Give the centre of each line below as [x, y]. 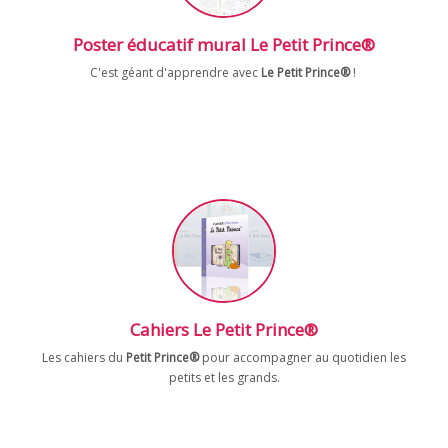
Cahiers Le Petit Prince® [224, 329]
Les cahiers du [84, 357]
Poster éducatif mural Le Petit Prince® [224, 44]
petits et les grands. [224, 377]
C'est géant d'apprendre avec [175, 72]
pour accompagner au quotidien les [302, 357]
